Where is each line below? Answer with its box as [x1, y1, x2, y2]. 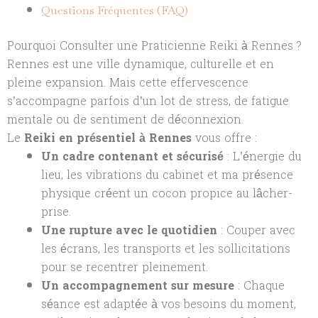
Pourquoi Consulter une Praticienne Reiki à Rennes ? [7, 35, 302, 56]
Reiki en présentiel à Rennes [24, 127, 192, 148]
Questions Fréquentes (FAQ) [41, 2, 188, 18]
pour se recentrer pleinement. [41, 256, 208, 278]
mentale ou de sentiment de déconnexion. [7, 109, 243, 130]
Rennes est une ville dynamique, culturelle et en [7, 53, 274, 75]
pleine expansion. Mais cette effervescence [7, 72, 248, 93]
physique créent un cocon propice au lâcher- [41, 182, 292, 204]
